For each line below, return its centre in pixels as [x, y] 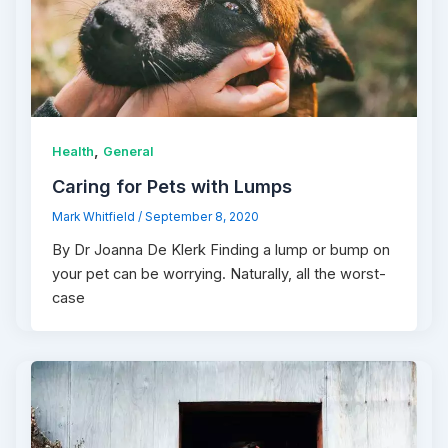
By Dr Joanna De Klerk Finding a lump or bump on [221, 249]
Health [73, 152]
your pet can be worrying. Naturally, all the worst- [219, 273]
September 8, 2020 [202, 216]
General [129, 152]
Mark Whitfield [95, 216]
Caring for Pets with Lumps [172, 185]
